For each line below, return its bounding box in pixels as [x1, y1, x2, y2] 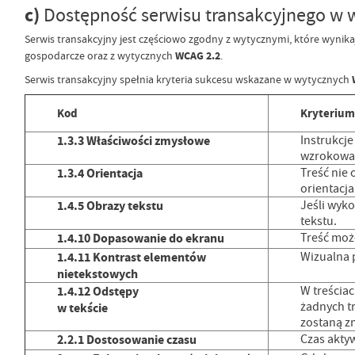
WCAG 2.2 [174, 48, 220, 64]
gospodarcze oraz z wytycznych [24, 48, 175, 63]
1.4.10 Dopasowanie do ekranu [56, 230, 224, 247]
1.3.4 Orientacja [56, 165, 143, 182]
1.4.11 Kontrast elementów [56, 249, 206, 266]
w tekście [56, 300, 108, 317]
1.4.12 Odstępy [56, 283, 139, 300]
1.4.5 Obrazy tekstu [56, 197, 163, 215]
